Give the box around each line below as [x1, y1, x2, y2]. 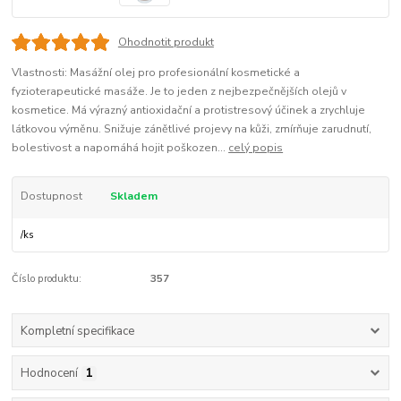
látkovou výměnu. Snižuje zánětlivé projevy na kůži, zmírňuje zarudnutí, [12, 121, 372, 136]
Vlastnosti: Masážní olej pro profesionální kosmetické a [12, 64, 301, 80]
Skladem [109, 188, 158, 203]
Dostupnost [20, 188, 82, 203]
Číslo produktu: [12, 272, 82, 286]
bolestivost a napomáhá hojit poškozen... [12, 140, 229, 155]
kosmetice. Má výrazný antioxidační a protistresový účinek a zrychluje [12, 102, 366, 117]
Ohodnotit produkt [117, 35, 214, 50]
